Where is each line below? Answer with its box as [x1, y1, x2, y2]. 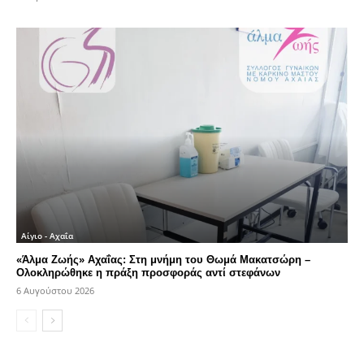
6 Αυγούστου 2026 [16, 284, 94, 297]
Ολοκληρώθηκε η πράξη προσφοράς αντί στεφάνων [16, 266, 280, 279]
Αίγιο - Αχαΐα [21, 230, 73, 242]
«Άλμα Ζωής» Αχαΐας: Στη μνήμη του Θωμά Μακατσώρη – [16, 253, 310, 266]
